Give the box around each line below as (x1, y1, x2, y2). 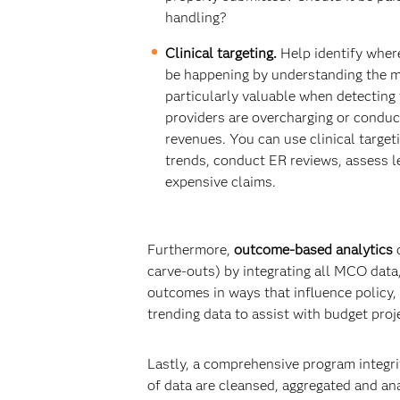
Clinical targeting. (164, 45, 280, 62)
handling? (164, 9, 227, 26)
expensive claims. (164, 173, 276, 190)
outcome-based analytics (233, 241, 396, 258)
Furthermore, (146, 241, 234, 258)
